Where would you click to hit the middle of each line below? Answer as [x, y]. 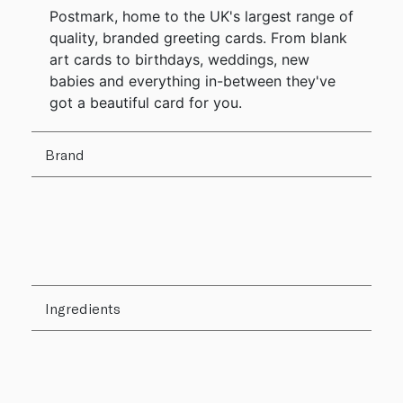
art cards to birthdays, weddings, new [179, 60]
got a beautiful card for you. [146, 103]
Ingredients [83, 309]
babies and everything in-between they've [193, 81]
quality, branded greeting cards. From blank [198, 38]
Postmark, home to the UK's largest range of [201, 17]
